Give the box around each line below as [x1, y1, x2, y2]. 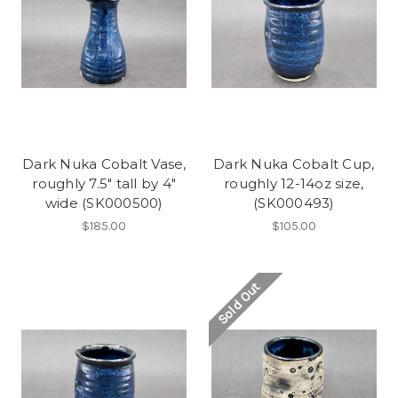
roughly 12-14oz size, [224, 174, 364, 192]
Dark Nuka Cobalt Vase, [22, 155, 187, 172]
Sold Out [214, 278, 264, 329]
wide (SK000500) [44, 194, 163, 211]
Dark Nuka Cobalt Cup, [213, 155, 375, 172]
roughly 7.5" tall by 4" [32, 174, 177, 192]
